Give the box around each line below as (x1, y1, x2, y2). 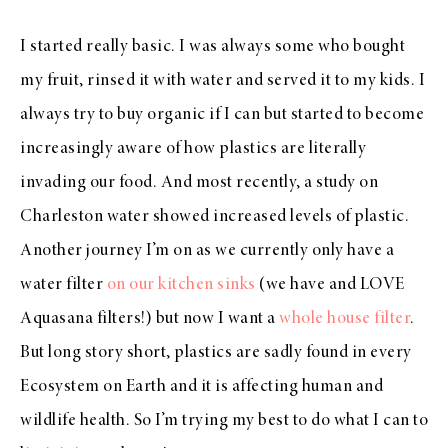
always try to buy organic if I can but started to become (20, 105, 424, 124)
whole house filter (279, 309, 410, 328)
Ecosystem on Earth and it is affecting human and (20, 377, 383, 396)
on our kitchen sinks (106, 275, 256, 294)
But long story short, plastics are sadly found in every (20, 343, 412, 362)
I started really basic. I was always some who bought (20, 37, 405, 56)
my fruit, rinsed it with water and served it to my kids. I (20, 71, 425, 90)
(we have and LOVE (255, 275, 405, 294)
